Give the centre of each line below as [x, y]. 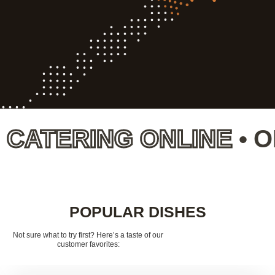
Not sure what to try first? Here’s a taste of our [88, 235]
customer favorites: [88, 244]
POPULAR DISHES [137, 211]
